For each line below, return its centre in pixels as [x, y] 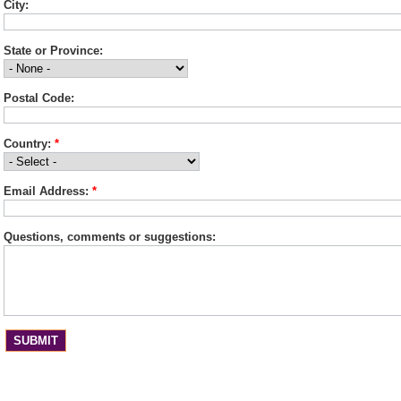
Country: [27, 143]
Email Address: [46, 191]
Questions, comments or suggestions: [110, 236]
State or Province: [53, 50]
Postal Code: [39, 98]
